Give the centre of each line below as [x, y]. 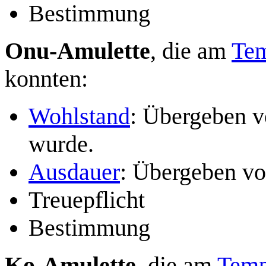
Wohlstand [79, 116]
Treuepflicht [87, 199]
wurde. [61, 144]
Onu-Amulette [77, 50]
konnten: [46, 78]
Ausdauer [74, 172]
